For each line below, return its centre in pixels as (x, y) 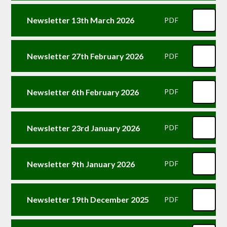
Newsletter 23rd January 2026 (83, 128)
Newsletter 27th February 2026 (85, 56)
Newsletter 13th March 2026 (80, 20)
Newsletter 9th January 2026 (81, 164)
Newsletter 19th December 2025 (88, 200)
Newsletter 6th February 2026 (83, 92)
